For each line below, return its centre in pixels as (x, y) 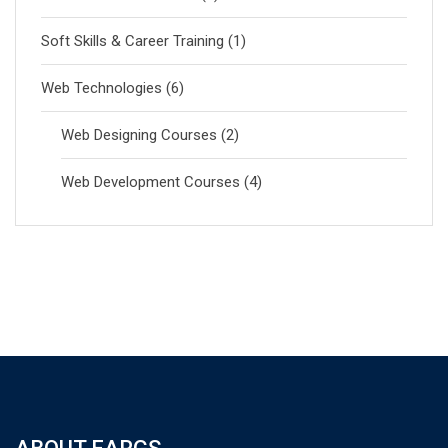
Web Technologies (101, 88)
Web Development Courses (150, 182)
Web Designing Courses (139, 135)
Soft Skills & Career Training (132, 41)
